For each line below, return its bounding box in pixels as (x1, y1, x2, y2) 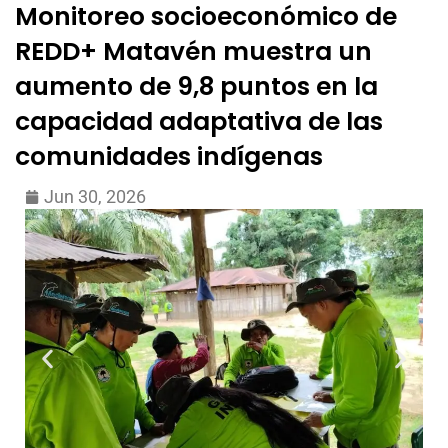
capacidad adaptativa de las (15, 104, 383, 139)
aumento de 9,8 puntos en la (15, 69, 378, 104)
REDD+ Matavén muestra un (15, 34, 372, 69)
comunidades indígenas (15, 139, 323, 174)
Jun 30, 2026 (44, 186, 146, 207)
